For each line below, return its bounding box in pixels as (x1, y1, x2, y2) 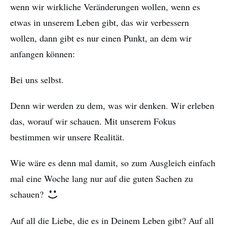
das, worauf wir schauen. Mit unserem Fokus (10, 115, 176, 128)
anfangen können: (10, 48, 75, 60)
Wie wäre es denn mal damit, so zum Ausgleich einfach (10, 157, 215, 169)
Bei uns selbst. (10, 73, 64, 86)
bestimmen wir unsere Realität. (10, 131, 125, 143)
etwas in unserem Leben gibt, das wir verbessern (10, 16, 189, 29)
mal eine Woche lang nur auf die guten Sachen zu (10, 172, 193, 185)
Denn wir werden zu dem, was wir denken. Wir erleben (10, 99, 214, 112)
